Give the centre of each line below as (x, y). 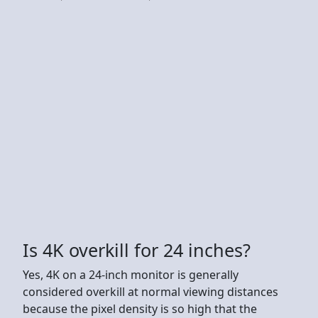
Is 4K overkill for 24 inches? (137, 250)
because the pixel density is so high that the (140, 308)
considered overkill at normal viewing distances (150, 291)
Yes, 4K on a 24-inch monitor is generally (131, 274)
